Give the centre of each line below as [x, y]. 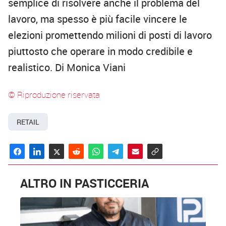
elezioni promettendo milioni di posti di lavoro [110, 35]
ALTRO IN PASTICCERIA [84, 183]
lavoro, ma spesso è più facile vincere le [98, 19]
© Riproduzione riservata [54, 95]
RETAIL [28, 122]
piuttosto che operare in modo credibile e [100, 51]
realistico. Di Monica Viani [67, 68]
